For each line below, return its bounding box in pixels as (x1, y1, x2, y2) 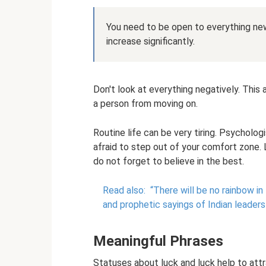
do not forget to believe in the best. (93, 156, 244, 167)
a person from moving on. (93, 98, 198, 110)
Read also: (103, 185, 145, 197)
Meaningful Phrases (93, 233, 223, 250)
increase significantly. (106, 36, 195, 47)
